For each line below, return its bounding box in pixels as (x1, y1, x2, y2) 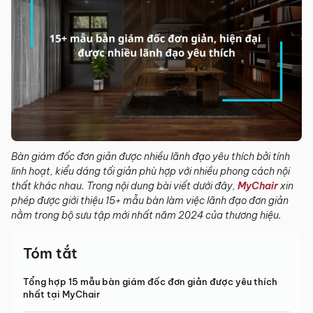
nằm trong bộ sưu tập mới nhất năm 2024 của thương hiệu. (11, 209, 282, 222)
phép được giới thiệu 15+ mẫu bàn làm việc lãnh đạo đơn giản (11, 194, 289, 208)
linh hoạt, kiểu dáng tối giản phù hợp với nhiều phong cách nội (11, 165, 290, 178)
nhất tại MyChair (23, 289, 100, 300)
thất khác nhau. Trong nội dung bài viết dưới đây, (11, 180, 238, 193)
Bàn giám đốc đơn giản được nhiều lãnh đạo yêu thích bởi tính (11, 150, 290, 163)
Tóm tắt (23, 245, 78, 263)
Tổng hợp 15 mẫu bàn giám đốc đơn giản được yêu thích (23, 276, 277, 288)
